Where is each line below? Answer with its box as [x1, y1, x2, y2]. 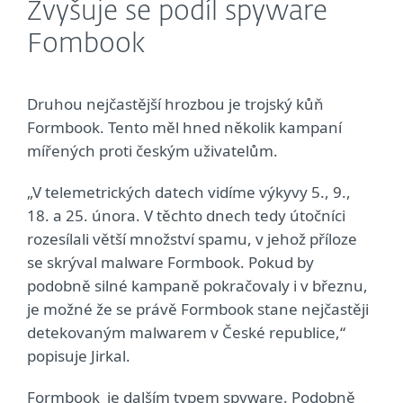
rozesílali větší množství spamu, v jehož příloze [27, 228, 357, 249]
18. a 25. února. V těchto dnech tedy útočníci [27, 205, 345, 226]
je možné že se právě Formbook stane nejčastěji [27, 299, 369, 319]
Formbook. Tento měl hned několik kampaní [27, 117, 342, 138]
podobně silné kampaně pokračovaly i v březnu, [27, 275, 368, 296]
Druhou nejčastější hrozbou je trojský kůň [27, 94, 324, 114]
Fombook [27, 31, 146, 58]
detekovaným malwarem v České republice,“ [27, 322, 345, 343]
